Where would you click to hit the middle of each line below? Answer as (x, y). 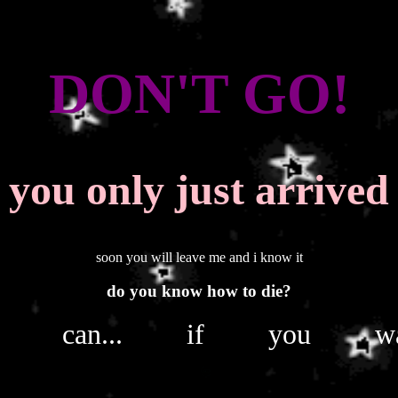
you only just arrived (199, 189)
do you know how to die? (199, 291)
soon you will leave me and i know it (199, 257)
